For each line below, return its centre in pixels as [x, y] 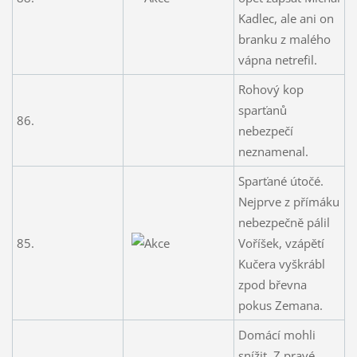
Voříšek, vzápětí [281, 243]
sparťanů [262, 110]
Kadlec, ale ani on [286, 18]
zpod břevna [272, 284]
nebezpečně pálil [284, 222]
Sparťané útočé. [280, 180]
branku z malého [284, 39]
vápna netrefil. [277, 59]
